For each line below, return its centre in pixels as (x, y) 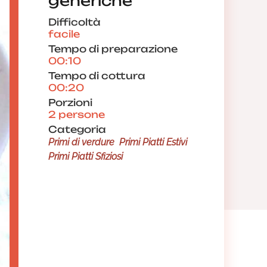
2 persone (77, 114)
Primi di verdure (81, 142)
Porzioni (70, 103)
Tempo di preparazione (113, 49)
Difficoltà (74, 22)
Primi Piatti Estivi (153, 142)
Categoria (77, 129)
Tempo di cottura (97, 76)
